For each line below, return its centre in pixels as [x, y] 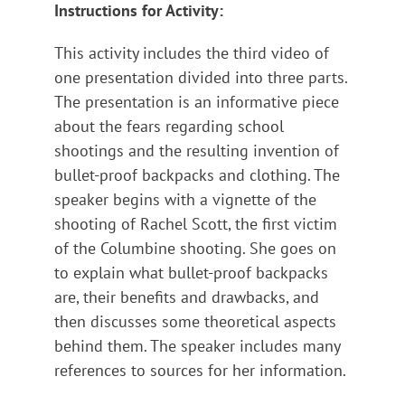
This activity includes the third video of [192, 52]
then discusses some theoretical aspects [195, 321]
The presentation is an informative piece [197, 101]
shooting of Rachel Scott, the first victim [196, 223]
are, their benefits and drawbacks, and [187, 297]
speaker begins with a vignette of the [185, 199]
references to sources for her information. [200, 370]
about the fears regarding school [169, 126]
